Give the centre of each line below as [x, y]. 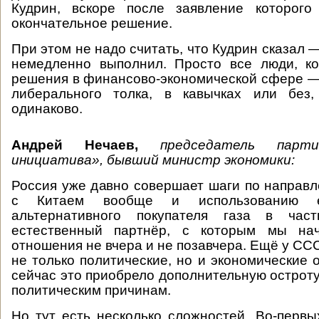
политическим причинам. [93, 290]
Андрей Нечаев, [75, 145]
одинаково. [47, 109]
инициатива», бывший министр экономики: [153, 160]
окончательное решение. [92, 23]
